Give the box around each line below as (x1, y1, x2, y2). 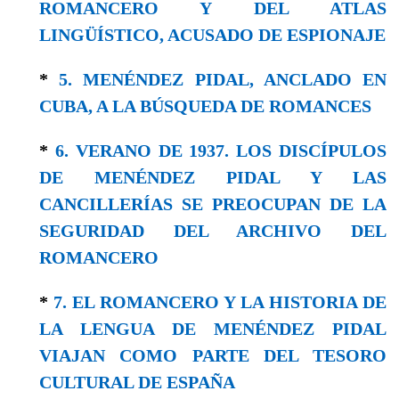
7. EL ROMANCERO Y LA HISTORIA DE (53, 291, 387, 312)
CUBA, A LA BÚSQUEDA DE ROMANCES (39, 95, 371, 116)
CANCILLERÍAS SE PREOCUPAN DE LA (39, 193, 387, 214)
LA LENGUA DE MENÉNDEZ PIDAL (39, 318, 387, 338)
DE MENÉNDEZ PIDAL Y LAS (39, 167, 387, 187)
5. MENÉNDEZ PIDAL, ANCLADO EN (59, 69, 387, 89)
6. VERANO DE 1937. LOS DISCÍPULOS (54, 140, 387, 160)
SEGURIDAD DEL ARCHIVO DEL (39, 220, 387, 240)
